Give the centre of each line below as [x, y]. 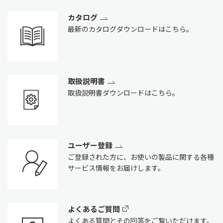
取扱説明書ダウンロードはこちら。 [123, 93]
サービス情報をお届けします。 [116, 168]
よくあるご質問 [94, 209]
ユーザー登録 [90, 145]
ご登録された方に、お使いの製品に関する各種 [141, 157]
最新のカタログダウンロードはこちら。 [130, 29]
